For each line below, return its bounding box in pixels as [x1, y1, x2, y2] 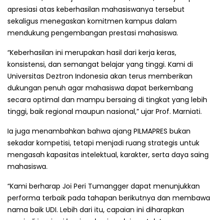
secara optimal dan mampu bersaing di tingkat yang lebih [7, 94, 207, 105]
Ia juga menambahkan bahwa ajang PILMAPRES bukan [7, 126, 191, 136]
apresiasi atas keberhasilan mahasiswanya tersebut [7, 4, 185, 14]
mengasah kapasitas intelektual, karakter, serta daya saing [7, 149, 209, 160]
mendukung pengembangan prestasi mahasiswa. [7, 27, 178, 38]
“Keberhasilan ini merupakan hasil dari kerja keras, [7, 47, 176, 57]
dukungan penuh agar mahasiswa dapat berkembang [7, 82, 193, 93]
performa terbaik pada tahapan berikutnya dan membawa [7, 192, 210, 203]
